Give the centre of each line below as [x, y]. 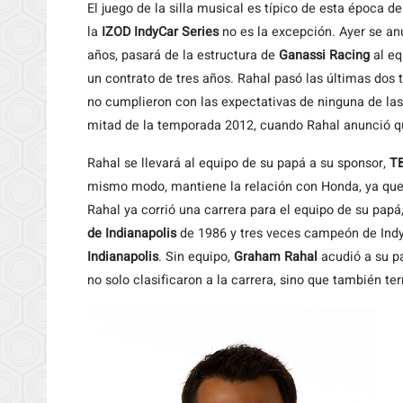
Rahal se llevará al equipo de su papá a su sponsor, [238, 163]
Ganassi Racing [324, 55]
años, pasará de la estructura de [183, 55]
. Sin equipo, [196, 257]
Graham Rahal [276, 257]
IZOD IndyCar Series [160, 32]
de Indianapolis [132, 233]
